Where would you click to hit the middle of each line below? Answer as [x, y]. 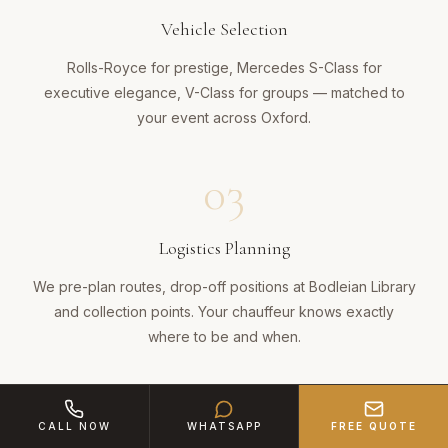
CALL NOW [74, 426]
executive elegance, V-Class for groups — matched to [224, 93]
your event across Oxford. [224, 118]
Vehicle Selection [224, 29]
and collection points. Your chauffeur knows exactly [224, 312]
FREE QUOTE [373, 426]
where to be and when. [224, 337]
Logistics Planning [224, 248]
